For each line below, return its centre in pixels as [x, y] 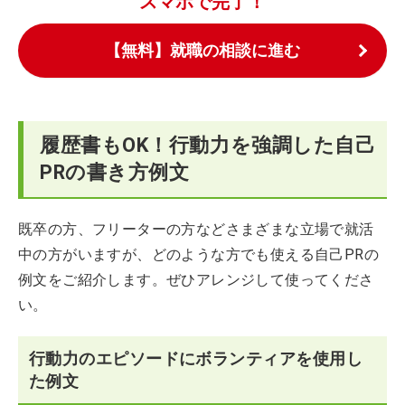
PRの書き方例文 [115, 172]
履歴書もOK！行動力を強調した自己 [208, 145]
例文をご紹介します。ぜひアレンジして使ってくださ [196, 280]
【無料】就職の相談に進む [202, 50]
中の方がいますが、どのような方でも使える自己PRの [198, 254]
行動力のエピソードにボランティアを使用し [196, 358]
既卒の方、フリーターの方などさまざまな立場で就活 [196, 229]
